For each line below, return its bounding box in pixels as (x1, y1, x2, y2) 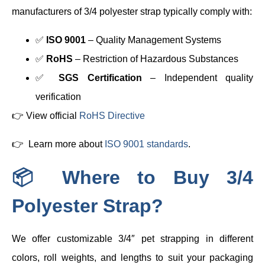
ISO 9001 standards (105, 138, 188, 149)
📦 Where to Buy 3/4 (12, 166, 253, 188)
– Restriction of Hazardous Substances (73, 53, 238, 64)
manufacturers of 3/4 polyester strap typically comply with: (12, 6, 252, 17)
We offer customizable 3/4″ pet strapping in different (12, 233, 253, 244)
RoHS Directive (79, 110, 145, 121)
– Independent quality (141, 72, 253, 83)
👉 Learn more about (12, 138, 105, 149)
